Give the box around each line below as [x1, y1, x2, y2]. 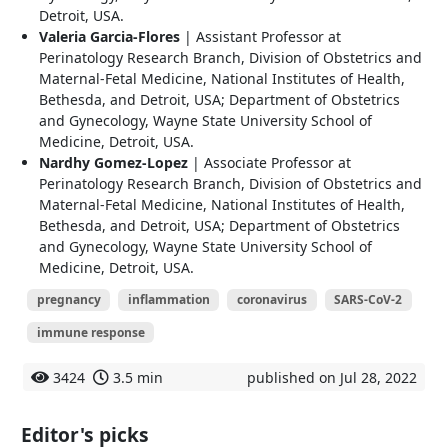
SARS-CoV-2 [334, 290, 403, 308]
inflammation [127, 290, 210, 308]
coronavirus [236, 290, 307, 308]
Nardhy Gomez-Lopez [39, 152, 188, 172]
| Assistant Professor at [180, 26, 341, 46]
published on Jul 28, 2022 [247, 368, 417, 388]
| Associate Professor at [188, 152, 351, 172]
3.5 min [113, 368, 163, 388]
